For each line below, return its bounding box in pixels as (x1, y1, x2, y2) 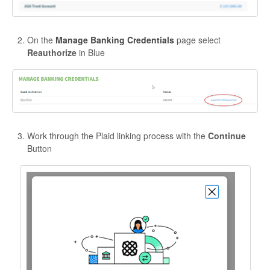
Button (27, 142, 54, 155)
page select (174, 33, 221, 46)
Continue (208, 130, 246, 142)
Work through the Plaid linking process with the (27, 130, 208, 142)
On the (27, 33, 55, 46)
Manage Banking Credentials (55, 33, 174, 46)
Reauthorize (27, 46, 79, 58)
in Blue (79, 46, 107, 58)
